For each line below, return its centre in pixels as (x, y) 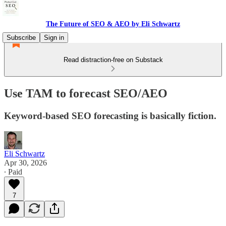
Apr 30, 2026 (25, 162)
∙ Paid (13, 172)
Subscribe (21, 38)
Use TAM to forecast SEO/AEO (86, 93)
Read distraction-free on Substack (113, 60)
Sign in (54, 38)
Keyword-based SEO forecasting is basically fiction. (110, 116)
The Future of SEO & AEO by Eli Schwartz (113, 24)
